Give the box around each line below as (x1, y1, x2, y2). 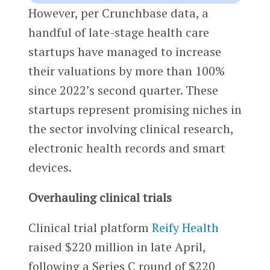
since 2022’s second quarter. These (28, 82, 218, 99)
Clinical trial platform (28, 219, 152, 236)
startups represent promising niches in (28, 101, 242, 118)
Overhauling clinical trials (28, 189, 172, 206)
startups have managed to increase (28, 43, 221, 60)
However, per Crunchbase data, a (28, 5, 209, 22)
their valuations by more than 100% (28, 63, 225, 80)
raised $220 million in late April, (28, 239, 206, 256)
